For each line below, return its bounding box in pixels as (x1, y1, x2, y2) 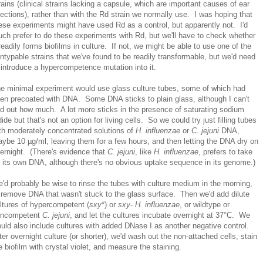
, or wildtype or (180, 200, 230, 209)
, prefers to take (198, 147, 252, 156)
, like (135, 147, 154, 156)
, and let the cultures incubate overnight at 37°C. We (70, 210, 250, 220)
